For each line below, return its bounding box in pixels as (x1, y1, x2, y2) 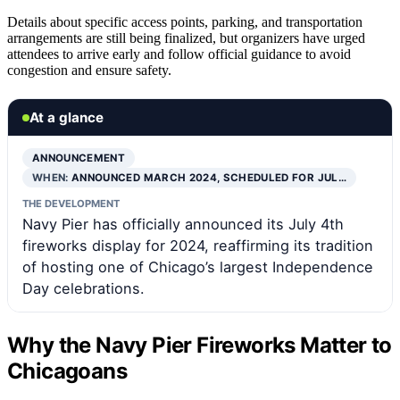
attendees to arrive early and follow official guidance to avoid (7, 46, 351, 62)
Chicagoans (7, 358, 127, 385)
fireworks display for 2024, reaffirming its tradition (22, 237, 373, 255)
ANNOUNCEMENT (32, 152, 126, 165)
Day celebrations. (22, 279, 145, 298)
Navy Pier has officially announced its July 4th (22, 215, 344, 234)
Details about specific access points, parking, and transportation (7, 14, 362, 30)
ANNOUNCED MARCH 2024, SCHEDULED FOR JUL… (71, 171, 346, 185)
